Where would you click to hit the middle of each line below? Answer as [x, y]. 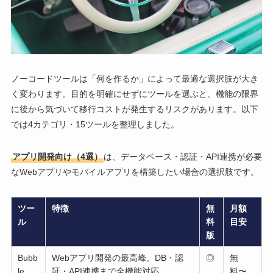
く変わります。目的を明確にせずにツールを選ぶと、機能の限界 [134, 94]
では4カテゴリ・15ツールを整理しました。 [95, 125]
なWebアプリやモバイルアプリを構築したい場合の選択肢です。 [135, 172]
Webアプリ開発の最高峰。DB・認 [118, 258]
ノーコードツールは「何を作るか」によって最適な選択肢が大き [134, 79]
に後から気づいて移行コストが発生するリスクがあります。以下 [134, 109]
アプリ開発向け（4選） [57, 157]
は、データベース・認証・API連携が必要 [183, 157]
